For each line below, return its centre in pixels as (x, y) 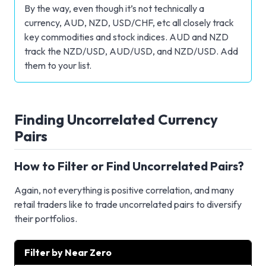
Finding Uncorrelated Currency (116, 119)
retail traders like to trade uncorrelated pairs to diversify (128, 204)
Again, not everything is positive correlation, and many (124, 190)
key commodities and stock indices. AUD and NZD (126, 37)
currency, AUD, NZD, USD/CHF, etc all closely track (129, 22)
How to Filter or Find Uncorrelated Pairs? (129, 166)
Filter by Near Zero (68, 252)
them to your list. (58, 65)
